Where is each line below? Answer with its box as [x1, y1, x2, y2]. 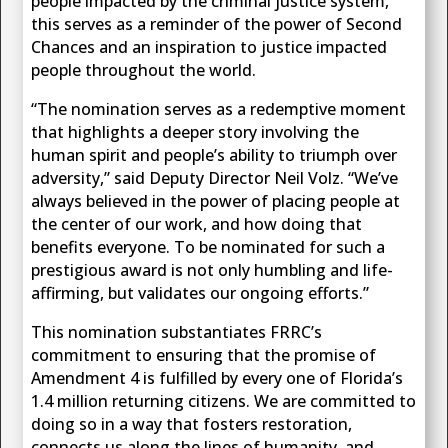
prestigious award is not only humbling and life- [31, 259, 394, 282]
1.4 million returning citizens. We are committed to [31, 390, 417, 413]
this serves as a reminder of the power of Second [31, 13, 403, 36]
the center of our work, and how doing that [31, 213, 363, 236]
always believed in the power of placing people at [31, 190, 401, 213]
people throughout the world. [31, 59, 257, 82]
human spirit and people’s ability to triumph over [31, 144, 398, 167]
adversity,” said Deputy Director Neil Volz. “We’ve [31, 167, 399, 190]
